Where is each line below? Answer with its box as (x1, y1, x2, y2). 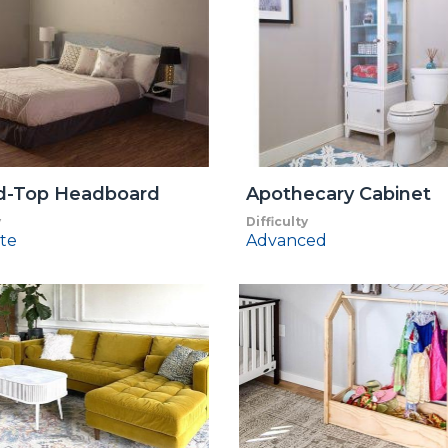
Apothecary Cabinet (245, 182, 431, 205)
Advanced (245, 230, 327, 250)
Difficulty (245, 213, 308, 229)
